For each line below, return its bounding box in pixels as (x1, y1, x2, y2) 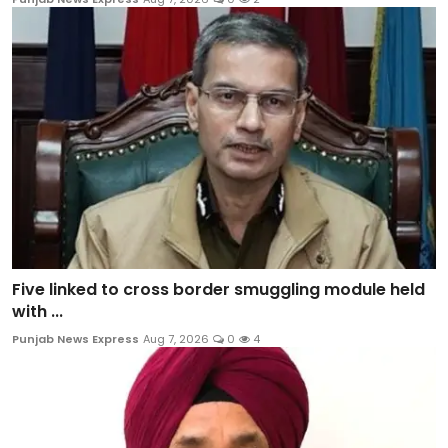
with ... (12, 300, 63, 324)
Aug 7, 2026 (143, 331, 209, 348)
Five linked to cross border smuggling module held (12, 278, 425, 302)
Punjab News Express (12, 331, 139, 348)
